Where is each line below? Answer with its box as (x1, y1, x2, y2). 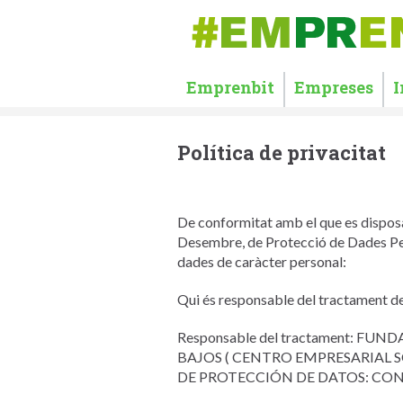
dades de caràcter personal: (176, 253, 346, 270)
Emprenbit (186, 76, 274, 98)
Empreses (294, 76, 373, 98)
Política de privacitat (177, 139, 386, 166)
